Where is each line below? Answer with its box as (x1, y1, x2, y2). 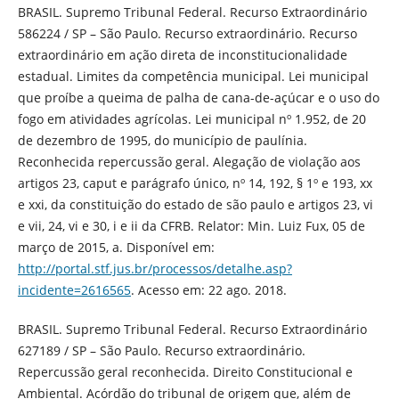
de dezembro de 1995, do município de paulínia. (17, 131, 307, 149)
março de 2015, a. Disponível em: (17, 238, 215, 256)
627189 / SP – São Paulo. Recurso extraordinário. (17, 341, 305, 359)
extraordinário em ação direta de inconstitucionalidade (17, 45, 347, 63)
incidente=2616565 (17, 281, 131, 298)
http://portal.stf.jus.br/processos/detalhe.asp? (17, 259, 292, 277)
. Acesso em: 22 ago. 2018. (130, 281, 287, 298)
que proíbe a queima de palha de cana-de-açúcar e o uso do (17, 88, 379, 106)
